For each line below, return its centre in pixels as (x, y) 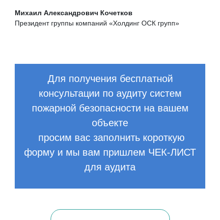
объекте (110, 123)
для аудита (110, 167)
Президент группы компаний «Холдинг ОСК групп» (97, 23)
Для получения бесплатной (110, 79)
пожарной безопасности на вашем (110, 108)
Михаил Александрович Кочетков (75, 13)
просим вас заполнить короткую (110, 137)
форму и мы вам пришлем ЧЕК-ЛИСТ (110, 152)
